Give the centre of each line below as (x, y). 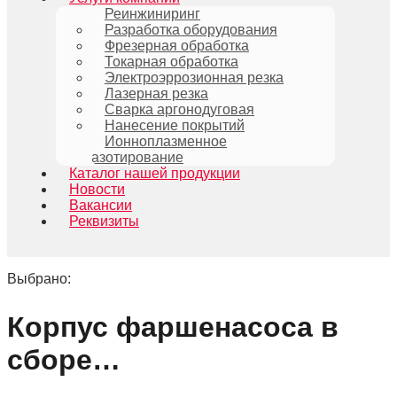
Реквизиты (104, 221)
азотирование (137, 157)
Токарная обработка (171, 62)
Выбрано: (39, 279)
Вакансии (101, 205)
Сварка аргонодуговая (179, 109)
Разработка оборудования (191, 30)
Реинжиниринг (152, 14)
